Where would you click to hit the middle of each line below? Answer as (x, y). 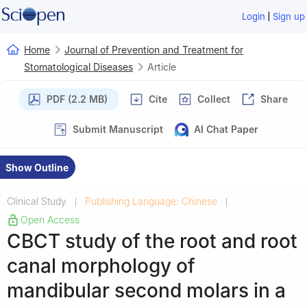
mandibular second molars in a (146, 290)
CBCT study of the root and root (152, 241)
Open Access (50, 219)
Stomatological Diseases (78, 66)
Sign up (289, 16)
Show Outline (37, 167)
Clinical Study (37, 201)
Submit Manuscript (118, 129)
